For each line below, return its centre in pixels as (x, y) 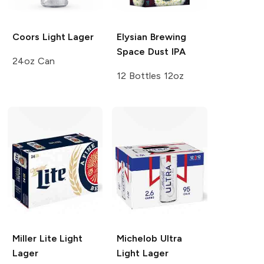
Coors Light (39, 37)
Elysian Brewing (152, 37)
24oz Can (33, 61)
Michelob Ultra (150, 239)
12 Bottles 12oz (150, 75)
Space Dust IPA (151, 51)
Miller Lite (34, 239)
